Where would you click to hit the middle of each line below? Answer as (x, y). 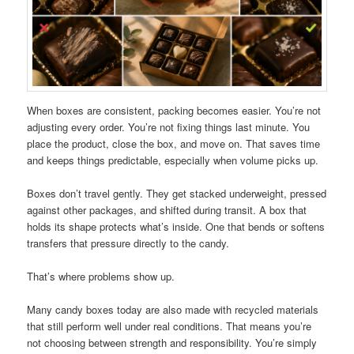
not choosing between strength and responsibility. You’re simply (172, 343)
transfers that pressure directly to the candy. (128, 243)
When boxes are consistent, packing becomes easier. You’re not (174, 110)
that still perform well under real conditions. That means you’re (169, 326)
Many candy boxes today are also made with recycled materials (173, 310)
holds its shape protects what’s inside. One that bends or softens (176, 227)
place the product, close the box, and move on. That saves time (174, 143)
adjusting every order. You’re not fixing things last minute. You (169, 127)
